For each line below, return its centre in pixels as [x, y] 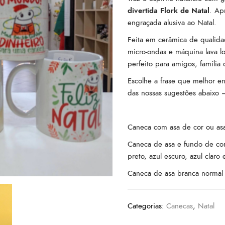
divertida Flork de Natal [168, 10]
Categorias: [146, 206]
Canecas [180, 206]
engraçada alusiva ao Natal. [172, 22]
